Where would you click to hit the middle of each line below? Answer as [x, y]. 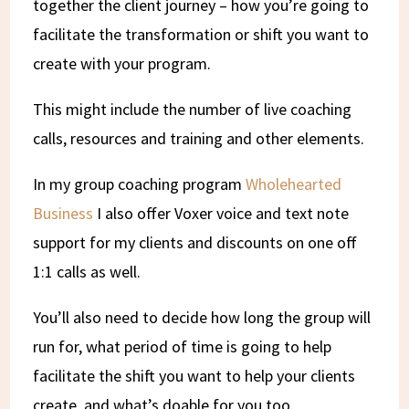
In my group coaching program [140, 184]
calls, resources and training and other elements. [199, 138]
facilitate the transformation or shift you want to [201, 34]
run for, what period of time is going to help [183, 346]
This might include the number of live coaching [193, 109]
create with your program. [122, 63]
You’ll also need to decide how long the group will [202, 317]
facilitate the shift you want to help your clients [194, 375]
